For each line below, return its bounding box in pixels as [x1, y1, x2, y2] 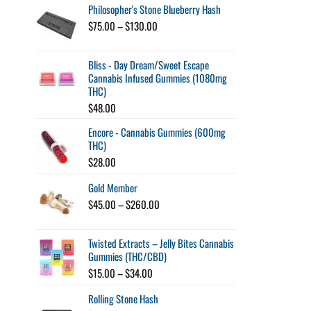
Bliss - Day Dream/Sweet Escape [88, 56, 209, 72]
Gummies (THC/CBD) [88, 248, 167, 264]
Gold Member [88, 179, 137, 195]
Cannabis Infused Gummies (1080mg [88, 69, 227, 85]
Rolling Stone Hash [88, 290, 158, 306]
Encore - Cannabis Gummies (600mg [88, 124, 226, 140]
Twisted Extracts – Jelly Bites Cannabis [88, 235, 234, 251]
